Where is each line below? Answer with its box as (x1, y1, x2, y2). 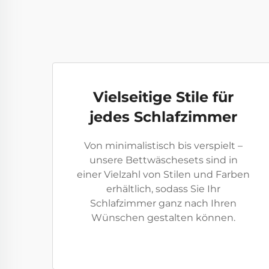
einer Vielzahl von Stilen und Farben (77, 169, 250, 180)
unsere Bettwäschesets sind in (89, 154, 238, 166)
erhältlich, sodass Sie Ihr (106, 183, 220, 195)
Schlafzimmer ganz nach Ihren (90, 198, 237, 209)
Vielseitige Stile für (93, 88, 234, 106)
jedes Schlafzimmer (89, 108, 237, 125)
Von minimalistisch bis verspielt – (84, 140, 243, 151)
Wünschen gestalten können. (91, 212, 235, 223)
